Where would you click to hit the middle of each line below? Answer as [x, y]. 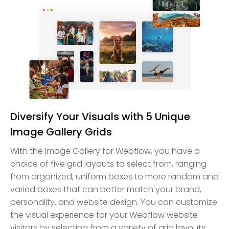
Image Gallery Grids [61, 132]
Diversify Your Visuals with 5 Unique [100, 117]
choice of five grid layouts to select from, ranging [108, 164]
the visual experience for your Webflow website [104, 215]
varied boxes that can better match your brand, [106, 190]
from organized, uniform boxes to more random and [114, 177]
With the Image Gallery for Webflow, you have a [105, 151]
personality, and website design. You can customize [114, 202]
